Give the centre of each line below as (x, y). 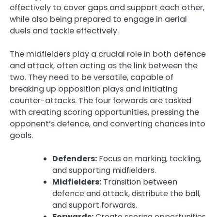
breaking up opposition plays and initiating (94, 89)
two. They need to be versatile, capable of (92, 77)
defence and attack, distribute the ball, (126, 194)
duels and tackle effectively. (64, 31)
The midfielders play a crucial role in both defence (108, 54)
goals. (21, 135)
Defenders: (75, 159)
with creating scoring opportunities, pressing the (104, 112)
